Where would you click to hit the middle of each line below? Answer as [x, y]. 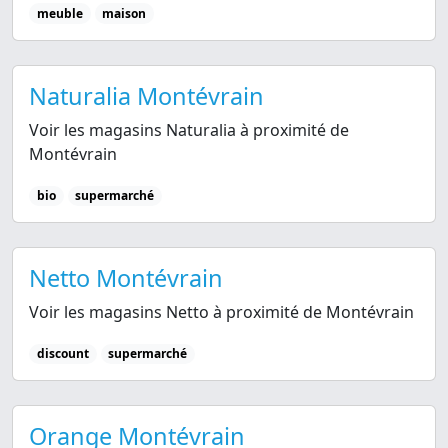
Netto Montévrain [126, 278]
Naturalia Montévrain [146, 95]
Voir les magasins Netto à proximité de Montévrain [221, 312]
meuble [59, 13]
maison [124, 13]
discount [62, 353]
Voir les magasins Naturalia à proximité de [189, 129]
